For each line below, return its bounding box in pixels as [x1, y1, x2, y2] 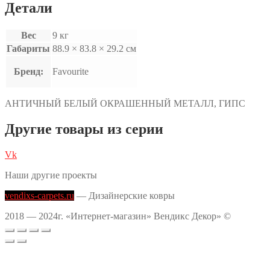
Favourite [52, 66, 89, 77]
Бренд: [13, 66, 43, 77]
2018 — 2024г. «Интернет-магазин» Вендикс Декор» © [5, 210, 231, 221]
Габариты [7, 43, 50, 54]
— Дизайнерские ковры [74, 190, 175, 201]
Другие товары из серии [5, 121, 163, 137]
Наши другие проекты [5, 169, 97, 180]
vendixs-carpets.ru [5, 190, 74, 201]
